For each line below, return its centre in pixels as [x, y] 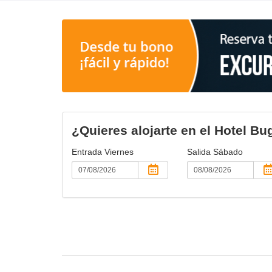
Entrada [88, 151]
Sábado [228, 151]
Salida [200, 151]
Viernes [119, 151]
